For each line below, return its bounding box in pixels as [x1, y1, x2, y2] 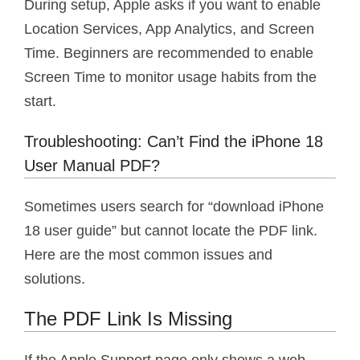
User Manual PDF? [24, 156, 160, 174]
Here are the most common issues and [24, 246, 272, 263]
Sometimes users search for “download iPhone [24, 198, 324, 215]
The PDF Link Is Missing [24, 307, 232, 329]
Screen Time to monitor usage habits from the [24, 68, 317, 85]
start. [24, 92, 56, 109]
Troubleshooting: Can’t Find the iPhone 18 [24, 132, 323, 150]
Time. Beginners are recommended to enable [24, 44, 313, 61]
